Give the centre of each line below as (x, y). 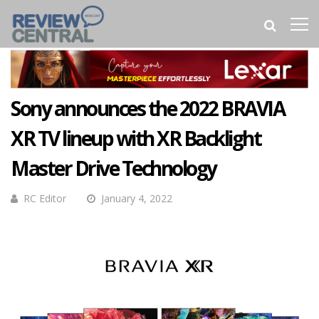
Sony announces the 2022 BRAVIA (147, 109)
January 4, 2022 (137, 199)
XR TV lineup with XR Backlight (136, 138)
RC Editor (45, 199)
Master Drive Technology (114, 168)
